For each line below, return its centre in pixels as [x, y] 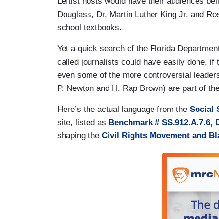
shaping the [79, 135]
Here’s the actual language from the [123, 109]
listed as [92, 122]
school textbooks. [91, 27]
